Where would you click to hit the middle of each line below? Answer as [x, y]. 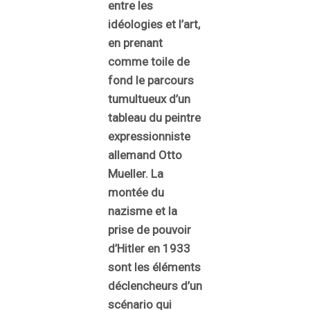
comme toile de [149, 61]
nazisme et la [143, 211]
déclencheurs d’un [155, 285]
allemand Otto [145, 155]
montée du [136, 192]
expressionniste [149, 136]
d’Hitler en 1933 [149, 248]
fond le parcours [151, 80]
